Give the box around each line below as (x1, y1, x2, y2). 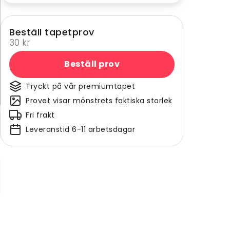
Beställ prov (64, 58, 120, 70)
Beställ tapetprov (9, 25, 94, 39)
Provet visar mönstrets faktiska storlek (26, 95, 172, 106)
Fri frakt (26, 109, 55, 120)
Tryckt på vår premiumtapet (26, 81, 135, 91)
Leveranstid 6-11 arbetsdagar (26, 124, 135, 135)
